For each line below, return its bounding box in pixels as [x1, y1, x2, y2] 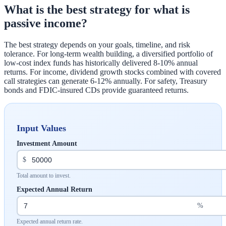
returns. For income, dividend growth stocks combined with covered [4, 67, 221, 76]
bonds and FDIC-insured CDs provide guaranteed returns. [4, 85, 189, 94]
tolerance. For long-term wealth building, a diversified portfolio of [4, 49, 213, 58]
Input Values [17, 123, 66, 133]
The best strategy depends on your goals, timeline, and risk [4, 40, 190, 49]
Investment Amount [17, 139, 77, 147]
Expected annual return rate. [17, 217, 83, 225]
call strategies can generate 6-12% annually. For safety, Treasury [4, 76, 207, 85]
